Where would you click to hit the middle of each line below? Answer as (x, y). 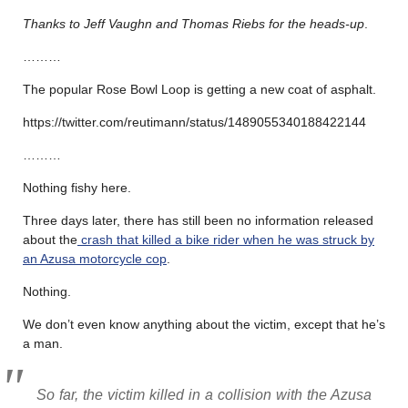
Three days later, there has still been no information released (198, 220)
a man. (43, 343)
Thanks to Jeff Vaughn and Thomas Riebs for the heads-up (194, 23)
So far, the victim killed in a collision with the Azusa (204, 394)
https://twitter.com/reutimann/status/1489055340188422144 (194, 122)
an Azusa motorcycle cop (95, 258)
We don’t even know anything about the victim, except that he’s (204, 324)
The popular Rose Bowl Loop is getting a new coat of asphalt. (199, 89)
